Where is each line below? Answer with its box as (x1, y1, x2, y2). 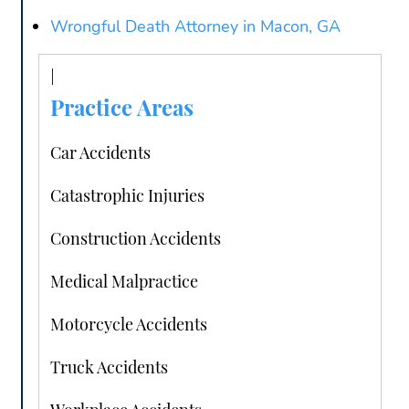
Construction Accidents (50, 227, 221, 250)
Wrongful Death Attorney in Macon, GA (49, 16, 341, 38)
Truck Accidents (50, 356, 168, 379)
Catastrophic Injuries (50, 184, 204, 207)
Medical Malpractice (50, 270, 198, 293)
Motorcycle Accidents (50, 313, 207, 336)
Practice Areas (50, 92, 194, 122)
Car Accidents (50, 142, 151, 164)
